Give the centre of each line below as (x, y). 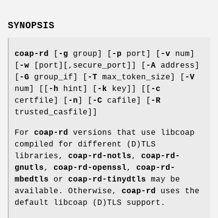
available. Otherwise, (68, 191)
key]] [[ (129, 89)
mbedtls (32, 179)
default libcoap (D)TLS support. (90, 203)
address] (178, 65)
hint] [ (78, 89)
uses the (178, 191)
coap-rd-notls (100, 156)
